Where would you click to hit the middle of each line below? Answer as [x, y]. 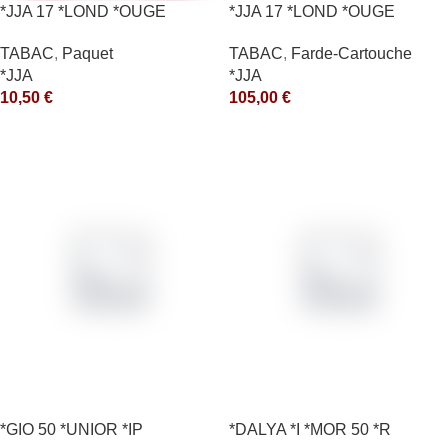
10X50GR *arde [285, 33]
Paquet [87, 54]
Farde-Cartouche [351, 54]
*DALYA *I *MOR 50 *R [310, 430]
